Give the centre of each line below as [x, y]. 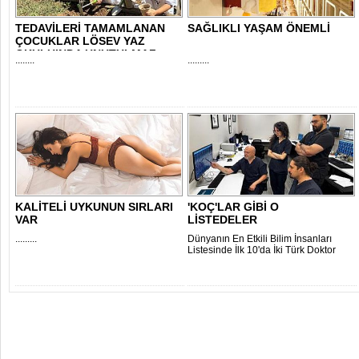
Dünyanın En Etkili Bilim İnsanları [260, 239]
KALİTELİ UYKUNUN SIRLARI [94, 207]
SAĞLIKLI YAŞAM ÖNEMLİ [259, 28]
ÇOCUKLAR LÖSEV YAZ [80, 41]
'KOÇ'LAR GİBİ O [233, 207]
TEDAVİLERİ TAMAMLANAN [90, 28]
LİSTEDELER [222, 220]
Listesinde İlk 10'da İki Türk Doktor [262, 250]
